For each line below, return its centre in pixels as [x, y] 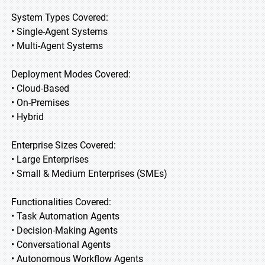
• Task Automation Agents [65, 216]
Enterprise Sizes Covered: [64, 145]
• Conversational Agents [61, 245]
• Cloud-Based [40, 88]
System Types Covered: [60, 17]
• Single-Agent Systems [59, 32]
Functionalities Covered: [61, 202]
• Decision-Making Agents [64, 230]
